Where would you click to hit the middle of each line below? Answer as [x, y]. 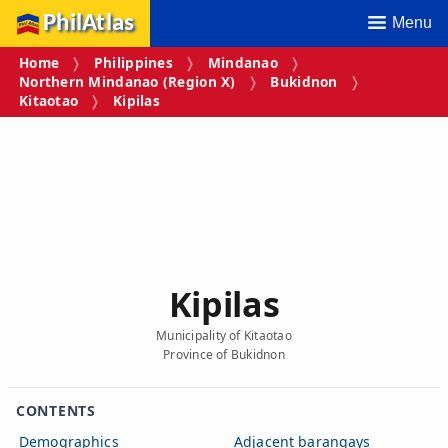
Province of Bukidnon [224, 354]
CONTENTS [56, 410]
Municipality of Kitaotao [224, 335]
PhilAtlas [89, 23]
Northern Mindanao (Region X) [127, 82]
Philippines [133, 63]
